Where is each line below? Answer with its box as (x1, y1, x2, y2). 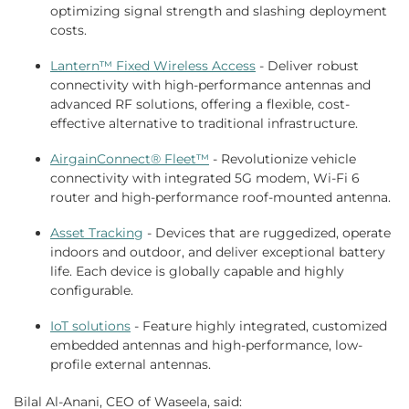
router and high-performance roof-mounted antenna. (50, 189, 391, 206)
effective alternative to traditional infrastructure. (50, 115, 358, 132)
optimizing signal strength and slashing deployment (50, 3, 387, 20)
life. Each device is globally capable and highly (50, 263, 344, 280)
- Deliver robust (256, 58, 359, 75)
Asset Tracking (50, 225, 143, 242)
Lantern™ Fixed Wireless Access (50, 58, 256, 75)
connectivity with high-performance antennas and (50, 77, 371, 94)
